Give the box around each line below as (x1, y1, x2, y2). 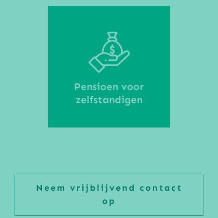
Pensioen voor (74, 80, 144, 93)
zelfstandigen (75, 93, 143, 107)
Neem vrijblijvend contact (36, 182, 182, 194)
